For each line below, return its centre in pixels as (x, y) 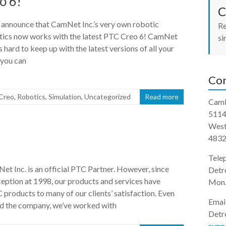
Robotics (31, 97)
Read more (162, 97)
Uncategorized (107, 97)
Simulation (65, 97)
